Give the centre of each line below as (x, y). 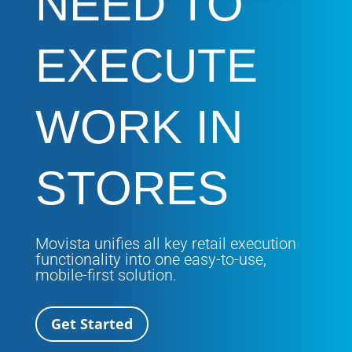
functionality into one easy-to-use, (150, 259)
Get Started (92, 324)
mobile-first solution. (106, 275)
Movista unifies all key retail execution (165, 244)
